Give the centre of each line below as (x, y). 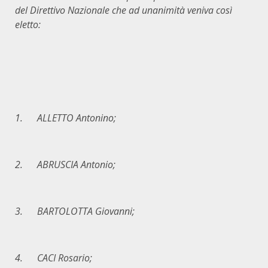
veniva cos (207, 10)
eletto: (28, 25)
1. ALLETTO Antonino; (66, 118)
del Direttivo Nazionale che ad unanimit (97, 10)
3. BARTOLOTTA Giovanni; (75, 211)
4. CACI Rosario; (54, 258)
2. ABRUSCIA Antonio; (65, 165)
